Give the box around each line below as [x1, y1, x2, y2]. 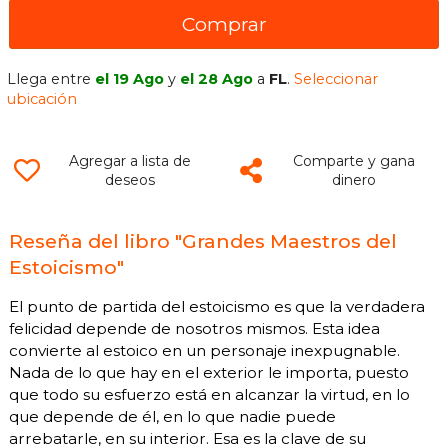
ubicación [7, 89, 78, 108]
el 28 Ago [180, 69, 254, 88]
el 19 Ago [95, 69, 165, 88]
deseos [104, 170, 155, 189]
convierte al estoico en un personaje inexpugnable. [9, 340, 400, 360]
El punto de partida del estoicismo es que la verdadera [9, 296, 425, 316]
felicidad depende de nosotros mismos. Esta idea [9, 318, 380, 338]
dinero [331, 170, 376, 189]
